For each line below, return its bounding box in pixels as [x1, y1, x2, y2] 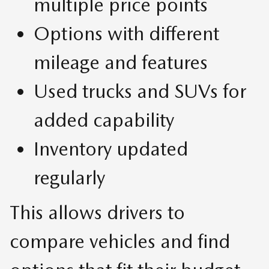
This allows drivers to [10, 201, 185, 225]
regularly [34, 166, 105, 190]
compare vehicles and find [10, 229, 230, 253]
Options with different [34, 22, 219, 46]
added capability [34, 108, 174, 132]
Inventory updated [34, 137, 188, 161]
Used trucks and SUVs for [34, 79, 246, 103]
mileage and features [34, 50, 208, 74]
